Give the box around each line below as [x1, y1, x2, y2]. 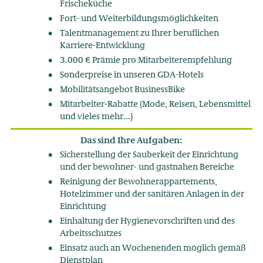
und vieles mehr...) [59, 112, 133, 123]
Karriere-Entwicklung [59, 41, 145, 52]
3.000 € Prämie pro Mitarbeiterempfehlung [59, 55, 232, 66]
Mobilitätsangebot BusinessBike [59, 85, 185, 96]
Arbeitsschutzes [59, 228, 122, 240]
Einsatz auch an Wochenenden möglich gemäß [59, 243, 246, 254]
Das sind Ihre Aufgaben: [80, 135, 183, 146]
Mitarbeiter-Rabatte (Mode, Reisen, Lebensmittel [59, 99, 251, 110]
